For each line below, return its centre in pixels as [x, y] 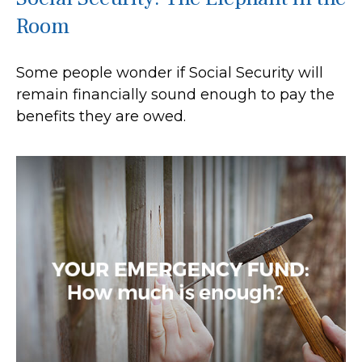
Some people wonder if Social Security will [170, 72]
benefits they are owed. [101, 116]
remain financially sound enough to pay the [175, 94]
